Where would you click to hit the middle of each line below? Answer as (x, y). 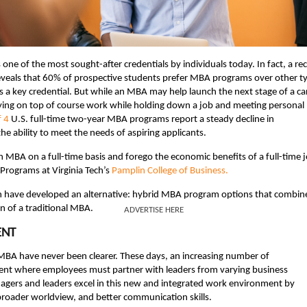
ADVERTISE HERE (153, 210)
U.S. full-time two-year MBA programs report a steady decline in (142, 119)
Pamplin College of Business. (170, 171)
